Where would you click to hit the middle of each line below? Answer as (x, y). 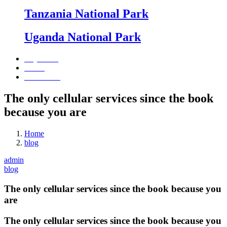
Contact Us (42, 77)
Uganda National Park (83, 37)
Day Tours (41, 59)
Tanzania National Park (86, 13)
